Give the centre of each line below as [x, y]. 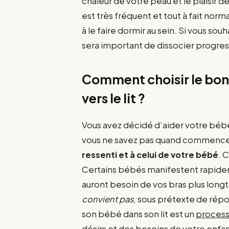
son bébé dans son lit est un [139, 214]
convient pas [108, 199]
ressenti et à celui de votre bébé [150, 154]
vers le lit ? [114, 98]
